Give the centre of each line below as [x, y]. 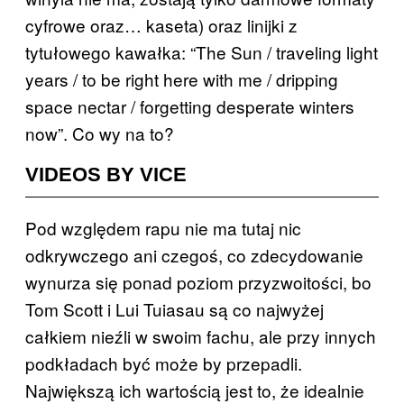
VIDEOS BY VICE [106, 174]
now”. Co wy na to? [100, 133]
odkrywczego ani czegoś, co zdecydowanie [194, 254]
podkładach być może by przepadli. [164, 363]
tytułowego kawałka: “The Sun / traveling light [202, 51]
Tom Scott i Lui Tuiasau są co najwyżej [174, 308]
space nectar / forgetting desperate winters [190, 106]
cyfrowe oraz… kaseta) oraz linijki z [161, 24]
